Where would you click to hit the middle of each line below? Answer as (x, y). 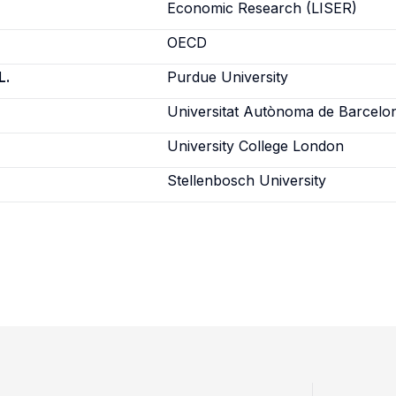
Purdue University (228, 77)
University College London (256, 146)
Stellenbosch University (247, 180)
